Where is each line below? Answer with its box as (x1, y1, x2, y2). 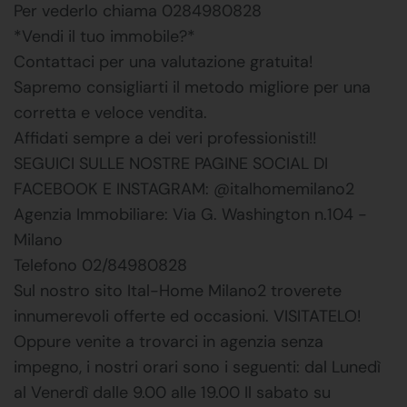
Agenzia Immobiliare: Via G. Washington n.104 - (14, 203, 367, 225)
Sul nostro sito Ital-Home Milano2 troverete (14, 279, 342, 302)
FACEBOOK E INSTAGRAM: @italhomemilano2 (14, 177, 354, 200)
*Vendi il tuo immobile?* (14, 25, 195, 47)
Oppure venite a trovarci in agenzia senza (14, 330, 323, 352)
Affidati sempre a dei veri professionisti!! (14, 126, 316, 149)
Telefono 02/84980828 (14, 253, 187, 276)
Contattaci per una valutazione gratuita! (14, 50, 313, 73)
